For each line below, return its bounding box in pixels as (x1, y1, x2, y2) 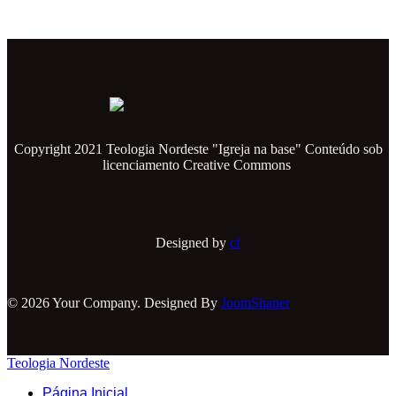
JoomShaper (221, 294, 290, 310)
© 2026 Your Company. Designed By (7, 294, 221, 310)
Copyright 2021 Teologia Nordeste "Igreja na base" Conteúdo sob (13, 141, 383, 156)
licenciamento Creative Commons (102, 156, 294, 172)
